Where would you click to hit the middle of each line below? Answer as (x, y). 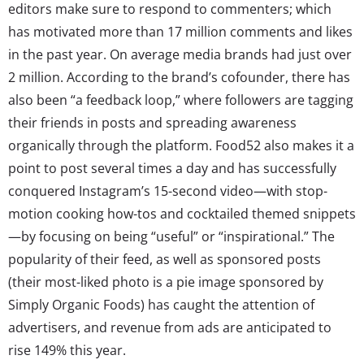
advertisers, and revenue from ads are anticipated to (170, 327)
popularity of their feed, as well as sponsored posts (165, 259)
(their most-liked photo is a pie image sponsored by (166, 282)
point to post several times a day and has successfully (172, 168)
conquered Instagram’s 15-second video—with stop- (168, 191)
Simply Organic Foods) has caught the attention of (161, 304)
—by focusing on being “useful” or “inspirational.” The (171, 236)
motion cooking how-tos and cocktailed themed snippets (182, 213)
